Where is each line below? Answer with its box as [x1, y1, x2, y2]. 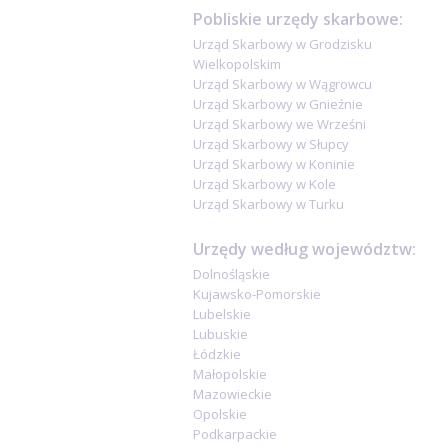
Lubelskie [193, 305, 251, 323]
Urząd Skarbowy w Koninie [193, 155, 355, 173]
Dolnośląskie [193, 265, 270, 283]
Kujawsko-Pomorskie [193, 285, 321, 303]
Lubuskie [193, 325, 248, 343]
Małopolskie [193, 365, 267, 383]
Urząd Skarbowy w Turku [193, 195, 344, 213]
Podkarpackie [193, 425, 277, 443]
